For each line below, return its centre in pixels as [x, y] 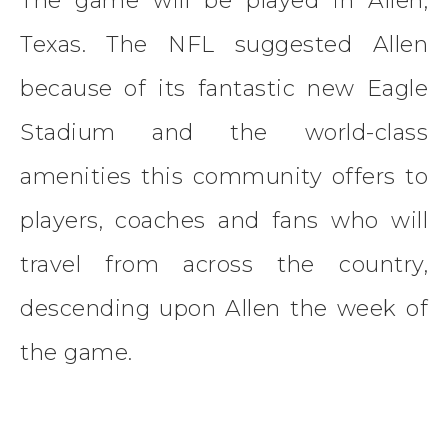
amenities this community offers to [224, 176]
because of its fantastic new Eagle [224, 88]
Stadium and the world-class [224, 132]
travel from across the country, [224, 264]
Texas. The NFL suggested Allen [224, 44]
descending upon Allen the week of [224, 308]
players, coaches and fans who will [224, 220]
